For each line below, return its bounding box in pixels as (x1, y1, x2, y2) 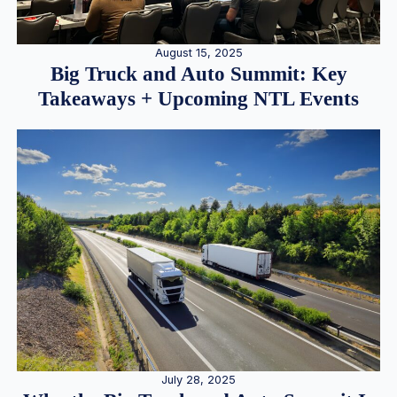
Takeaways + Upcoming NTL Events (38, 87, 359, 110)
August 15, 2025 (154, 45, 243, 59)
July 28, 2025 (161, 372, 236, 386)
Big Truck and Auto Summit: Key (50, 62, 347, 85)
